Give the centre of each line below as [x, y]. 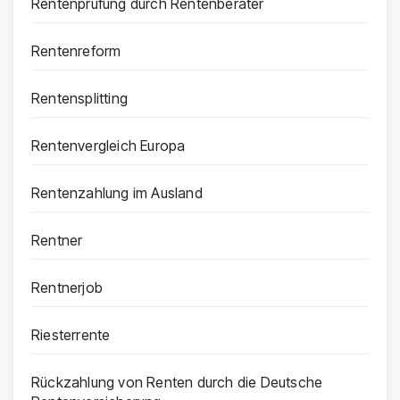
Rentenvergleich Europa [108, 146]
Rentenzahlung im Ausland [117, 193]
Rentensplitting [79, 99]
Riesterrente [71, 335]
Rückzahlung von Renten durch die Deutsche [177, 383]
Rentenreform [76, 51]
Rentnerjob [67, 288]
